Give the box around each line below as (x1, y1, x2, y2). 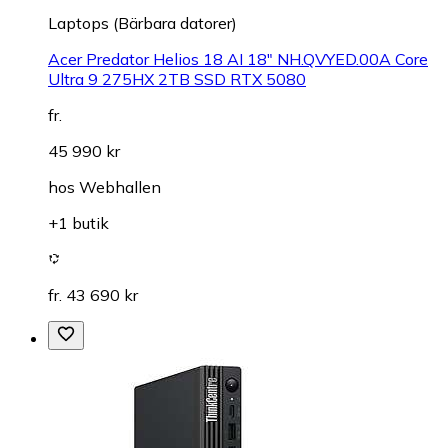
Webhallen (79, 177, 161, 198)
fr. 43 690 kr (48, 285, 138, 306)
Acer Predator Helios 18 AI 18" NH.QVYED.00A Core (48, 49, 428, 70)
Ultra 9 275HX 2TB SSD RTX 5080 (48, 69, 306, 90)
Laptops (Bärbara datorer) (48, 13, 237, 34)
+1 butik (48, 213, 109, 234)
